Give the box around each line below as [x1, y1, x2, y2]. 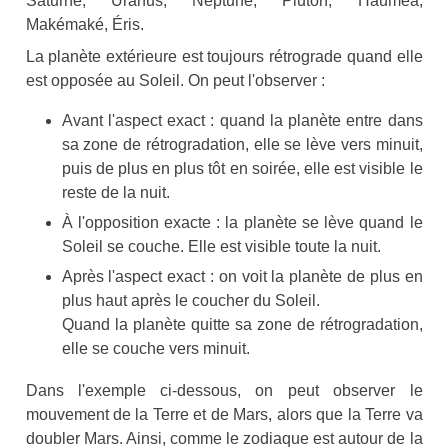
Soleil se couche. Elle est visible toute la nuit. [61, 238, 381, 256]
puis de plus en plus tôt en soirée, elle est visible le [61, 160, 423, 178]
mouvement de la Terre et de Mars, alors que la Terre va [25, 406, 423, 424]
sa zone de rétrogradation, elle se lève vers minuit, [61, 136, 423, 154]
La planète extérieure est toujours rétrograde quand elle [25, 48, 423, 66]
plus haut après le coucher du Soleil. [61, 292, 320, 310]
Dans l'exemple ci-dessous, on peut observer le [25, 382, 423, 400]
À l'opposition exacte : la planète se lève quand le [61, 214, 423, 232]
